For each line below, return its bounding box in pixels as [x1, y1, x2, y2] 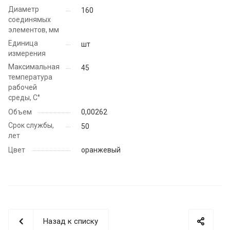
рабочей [8, 83, 37, 92]
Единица [8, 39, 38, 48]
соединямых [8, 15, 51, 24]
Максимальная [8, 63, 60, 71]
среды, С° [8, 93, 40, 102]
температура [8, 73, 52, 82]
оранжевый [81, 146, 121, 155]
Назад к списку [43, 217, 98, 226]
